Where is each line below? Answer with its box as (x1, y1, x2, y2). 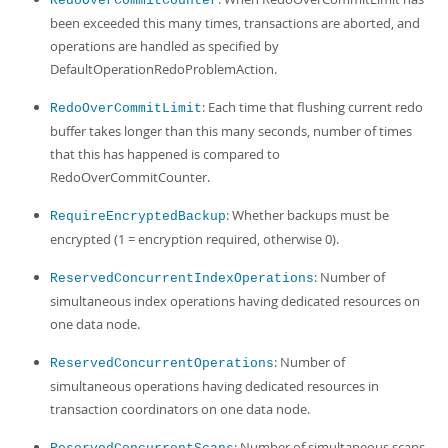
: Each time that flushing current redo (202, 98, 423, 116)
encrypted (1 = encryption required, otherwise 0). (50, 230, 339, 248)
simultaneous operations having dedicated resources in (50, 377, 379, 395)
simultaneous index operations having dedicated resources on (50, 292, 420, 310)
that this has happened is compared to (50, 145, 280, 163)
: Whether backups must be (226, 206, 389, 224)
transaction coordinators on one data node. (50, 400, 310, 418)
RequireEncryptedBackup (50, 209, 226, 224)
